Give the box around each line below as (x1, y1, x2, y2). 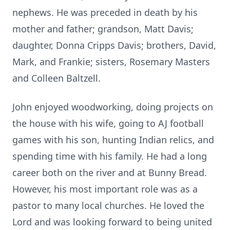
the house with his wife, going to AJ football (12, 117, 204, 129)
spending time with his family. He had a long (12, 150, 207, 162)
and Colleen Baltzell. (12, 72, 101, 84)
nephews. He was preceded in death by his (12, 6, 198, 18)
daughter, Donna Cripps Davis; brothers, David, (12, 39, 216, 51)
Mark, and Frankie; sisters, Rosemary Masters (12, 55, 210, 68)
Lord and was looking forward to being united (12, 216, 212, 228)
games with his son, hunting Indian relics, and (12, 133, 214, 146)
